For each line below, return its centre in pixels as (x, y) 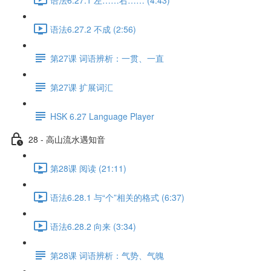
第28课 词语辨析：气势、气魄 (107, 255)
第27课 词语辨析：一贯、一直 (107, 58)
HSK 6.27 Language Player (102, 116)
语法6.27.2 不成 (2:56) (93, 29)
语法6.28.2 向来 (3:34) (93, 226)
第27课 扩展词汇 (82, 87)
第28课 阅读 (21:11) (88, 168)
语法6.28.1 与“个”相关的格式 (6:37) (117, 197)
